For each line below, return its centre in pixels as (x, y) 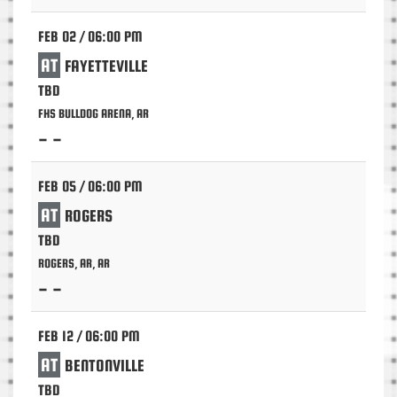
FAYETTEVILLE (106, 66)
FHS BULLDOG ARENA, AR (93, 113)
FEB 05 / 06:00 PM (90, 187)
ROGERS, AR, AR (74, 263)
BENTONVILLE (105, 366)
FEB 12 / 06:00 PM (89, 336)
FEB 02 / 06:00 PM (90, 37)
